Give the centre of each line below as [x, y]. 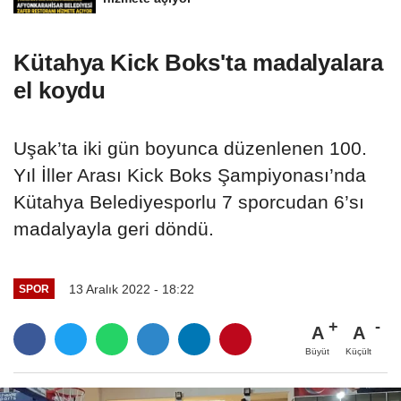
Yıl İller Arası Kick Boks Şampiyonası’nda [190, 175]
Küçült [358, 352]
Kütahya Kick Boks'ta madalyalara [198, 62]
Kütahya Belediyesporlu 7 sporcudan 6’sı [189, 201]
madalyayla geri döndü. [114, 228]
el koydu [60, 90]
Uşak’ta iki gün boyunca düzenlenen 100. [190, 148]
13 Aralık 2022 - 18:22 [131, 289]
